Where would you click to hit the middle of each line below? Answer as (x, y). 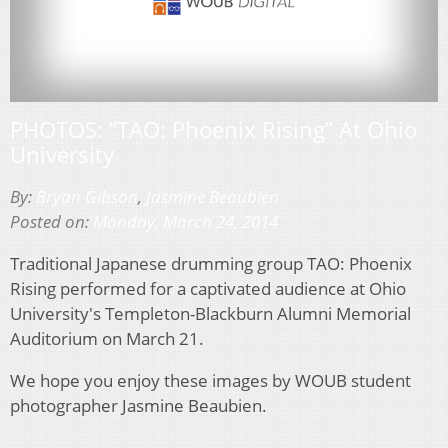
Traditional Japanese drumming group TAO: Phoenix (211, 263)
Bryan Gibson (87, 196)
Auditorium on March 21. (107, 338)
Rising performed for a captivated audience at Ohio (208, 288)
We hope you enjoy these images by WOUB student (210, 380)
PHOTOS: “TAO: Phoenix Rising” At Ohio (213, 128)
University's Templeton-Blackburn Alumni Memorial (210, 313)
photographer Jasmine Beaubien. (138, 405)
